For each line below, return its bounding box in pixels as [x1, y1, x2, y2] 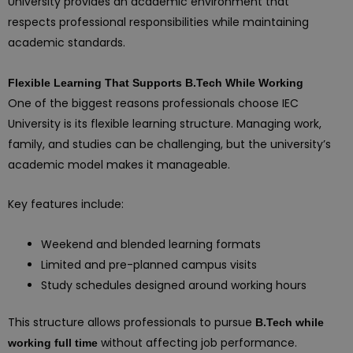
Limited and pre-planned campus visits [41, 256, 257, 273]
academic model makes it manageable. [8, 156, 230, 173]
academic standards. [8, 35, 125, 50]
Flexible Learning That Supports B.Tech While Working [8, 76, 303, 89]
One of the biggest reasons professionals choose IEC [8, 95, 299, 111]
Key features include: [8, 196, 124, 212]
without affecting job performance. [98, 334, 297, 351]
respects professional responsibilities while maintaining [8, 14, 309, 30]
